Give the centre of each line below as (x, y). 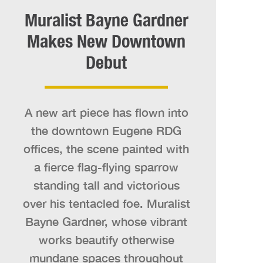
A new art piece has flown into (106, 112)
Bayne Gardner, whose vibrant (106, 221)
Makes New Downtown (106, 41)
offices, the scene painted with (106, 149)
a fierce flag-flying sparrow (106, 167)
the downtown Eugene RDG (106, 130)
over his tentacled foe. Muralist (106, 203)
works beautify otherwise (106, 240)
